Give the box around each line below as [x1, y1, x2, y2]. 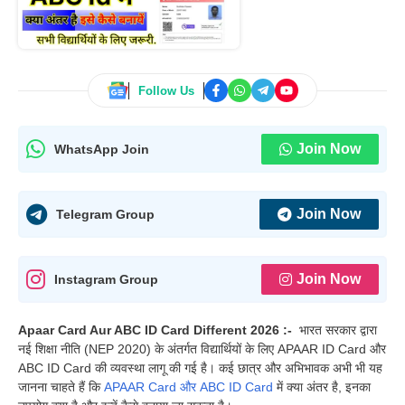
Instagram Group [54, 271, 158, 287]
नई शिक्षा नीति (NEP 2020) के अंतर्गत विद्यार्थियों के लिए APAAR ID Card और [18, 342, 386, 357]
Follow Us [138, 83, 194, 98]
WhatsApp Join [54, 141, 149, 156]
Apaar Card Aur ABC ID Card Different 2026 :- [18, 323, 299, 338]
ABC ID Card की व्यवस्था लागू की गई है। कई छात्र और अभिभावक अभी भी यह [18, 361, 382, 376]
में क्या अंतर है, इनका [273, 380, 371, 395]
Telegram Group [56, 206, 155, 221]
